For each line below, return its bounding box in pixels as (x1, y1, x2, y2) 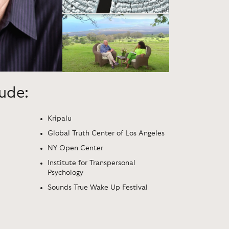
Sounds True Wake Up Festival (48, 184, 148, 191)
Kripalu (48, 114, 72, 122)
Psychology (48, 169, 83, 176)
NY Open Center (48, 144, 103, 152)
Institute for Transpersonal (48, 159, 135, 167)
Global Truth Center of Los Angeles (48, 129, 165, 137)
